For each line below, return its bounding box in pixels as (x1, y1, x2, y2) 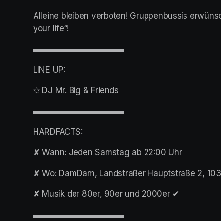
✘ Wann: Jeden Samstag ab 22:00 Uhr (33, 147, 182, 158)
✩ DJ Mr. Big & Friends (33, 85, 119, 96)
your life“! (33, 23, 69, 34)
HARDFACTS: (33, 127, 83, 137)
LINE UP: (33, 65, 65, 75)
